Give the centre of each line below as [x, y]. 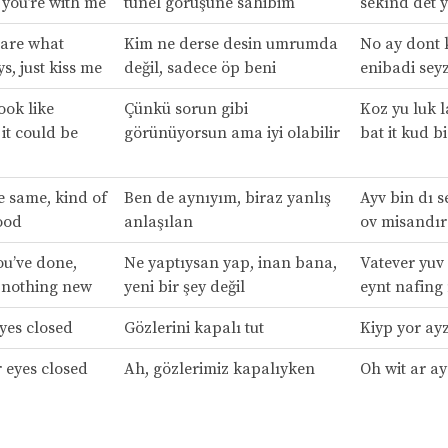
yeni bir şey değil [184, 286]
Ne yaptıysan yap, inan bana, [230, 262]
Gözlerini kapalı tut [193, 327]
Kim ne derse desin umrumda [230, 43]
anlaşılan [158, 221]
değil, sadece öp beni [199, 67]
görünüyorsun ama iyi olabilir [231, 132]
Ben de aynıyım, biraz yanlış [227, 197]
